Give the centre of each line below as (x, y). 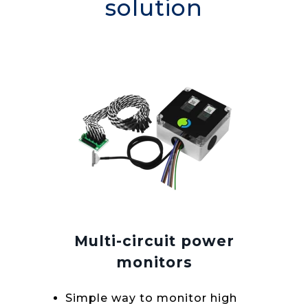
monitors (154, 262)
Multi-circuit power (154, 241)
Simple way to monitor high (151, 298)
